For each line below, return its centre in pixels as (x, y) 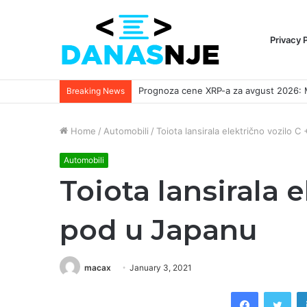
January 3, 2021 (161, 268)
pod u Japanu (159, 230)
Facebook (279, 292)
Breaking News (96, 91)
